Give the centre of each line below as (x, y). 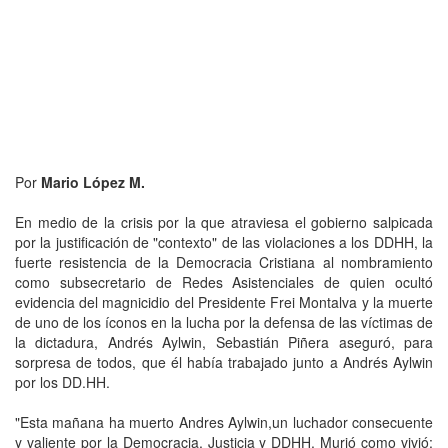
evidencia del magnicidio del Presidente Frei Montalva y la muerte (224, 301)
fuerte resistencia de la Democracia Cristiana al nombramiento (224, 261)
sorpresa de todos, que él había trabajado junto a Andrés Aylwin (224, 361)
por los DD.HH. (62, 381)
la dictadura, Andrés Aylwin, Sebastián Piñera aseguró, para (224, 341)
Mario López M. (93, 181)
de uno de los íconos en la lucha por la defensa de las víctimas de (224, 321)
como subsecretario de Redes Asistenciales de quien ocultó (224, 281)
